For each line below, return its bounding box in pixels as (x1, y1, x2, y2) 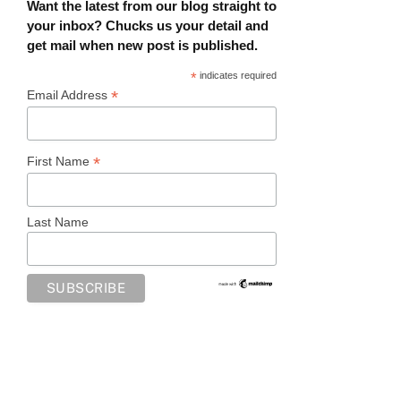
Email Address (27, 88, 111, 103)
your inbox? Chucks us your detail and (27, 18, 269, 34)
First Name (27, 154, 93, 169)
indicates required (197, 70, 277, 81)
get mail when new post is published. (27, 38, 258, 54)
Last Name (27, 214, 89, 229)
